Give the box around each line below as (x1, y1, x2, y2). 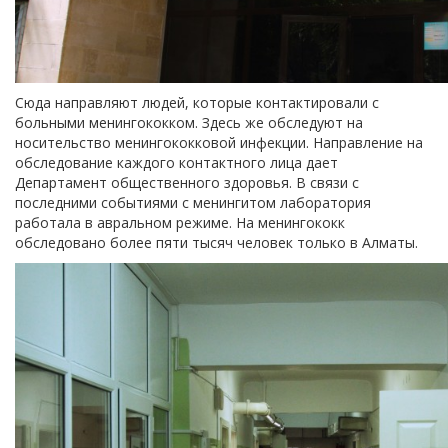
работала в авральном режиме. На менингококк (15, 212, 345, 232)
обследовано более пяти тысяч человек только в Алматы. (15, 232, 418, 252)
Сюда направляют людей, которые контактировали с (15, 92, 379, 112)
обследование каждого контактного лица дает (15, 152, 338, 172)
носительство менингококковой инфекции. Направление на (15, 132, 423, 152)
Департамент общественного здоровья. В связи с (15, 172, 359, 192)
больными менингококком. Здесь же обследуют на (15, 112, 363, 132)
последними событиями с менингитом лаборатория (15, 192, 371, 212)
